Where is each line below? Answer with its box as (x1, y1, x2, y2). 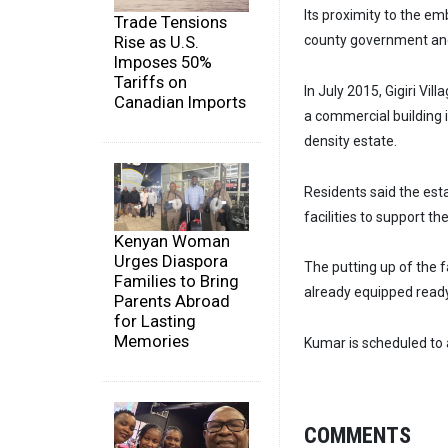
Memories (114, 330, 189, 351)
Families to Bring (114, 270, 239, 291)
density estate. (304, 132, 397, 149)
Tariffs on (114, 72, 187, 93)
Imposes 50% (114, 52, 212, 73)
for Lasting (114, 310, 196, 331)
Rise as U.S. (114, 32, 199, 53)
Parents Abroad (114, 290, 230, 311)
